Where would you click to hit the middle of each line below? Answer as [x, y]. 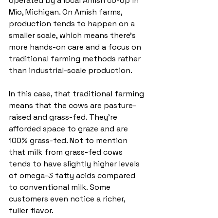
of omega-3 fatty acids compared [73, 175]
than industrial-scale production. [71, 70]
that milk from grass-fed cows [67, 152]
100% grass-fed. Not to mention [69, 140]
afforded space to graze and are [69, 128]
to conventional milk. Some [61, 187]
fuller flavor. [31, 210]
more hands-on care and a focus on [76, 47]
